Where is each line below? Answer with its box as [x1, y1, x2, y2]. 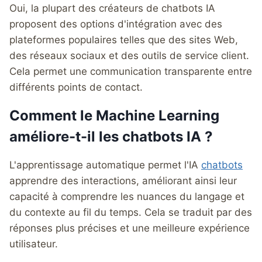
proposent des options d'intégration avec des [9, 18, 222, 30]
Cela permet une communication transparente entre [9, 65, 252, 77]
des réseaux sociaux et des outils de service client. [9, 49, 249, 61]
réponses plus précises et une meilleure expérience [9, 222, 250, 234]
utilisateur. [9, 237, 58, 250]
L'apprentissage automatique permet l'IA [9, 158, 201, 171]
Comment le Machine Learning [9, 106, 219, 124]
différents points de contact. [9, 81, 143, 93]
